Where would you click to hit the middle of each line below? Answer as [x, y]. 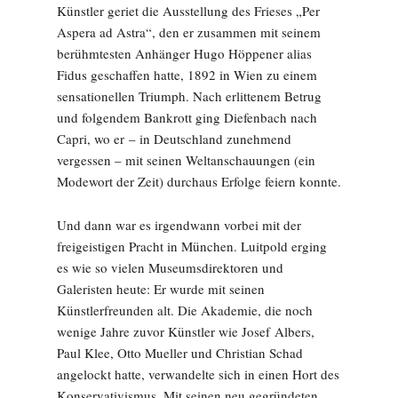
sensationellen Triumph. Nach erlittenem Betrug [189, 96]
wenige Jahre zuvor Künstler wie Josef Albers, [186, 331]
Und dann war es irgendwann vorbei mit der [179, 224]
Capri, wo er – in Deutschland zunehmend [174, 138]
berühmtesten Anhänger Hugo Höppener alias [184, 53]
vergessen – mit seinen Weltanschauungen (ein [186, 159]
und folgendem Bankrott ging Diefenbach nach [187, 117]
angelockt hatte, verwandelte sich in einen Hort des [198, 374]
